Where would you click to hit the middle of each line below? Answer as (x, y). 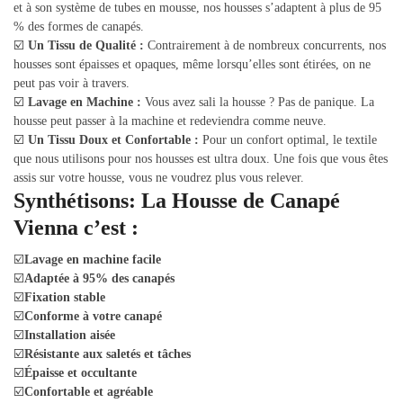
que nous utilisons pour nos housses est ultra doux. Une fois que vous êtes (201, 159)
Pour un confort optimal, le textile (288, 140)
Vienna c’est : (76, 228)
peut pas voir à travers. (72, 84)
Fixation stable (65, 298)
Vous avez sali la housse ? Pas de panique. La (258, 103)
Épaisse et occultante (81, 373)
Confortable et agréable (89, 392)
